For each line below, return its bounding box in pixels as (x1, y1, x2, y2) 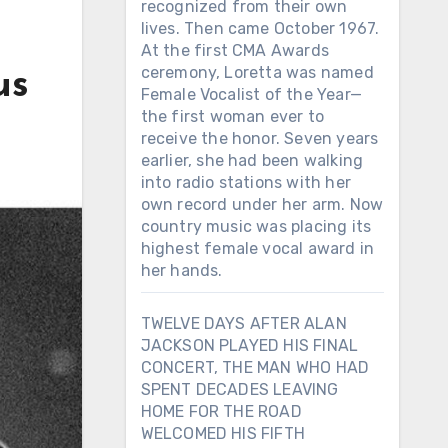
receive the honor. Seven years (140, 129, 379, 148)
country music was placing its (140, 217, 372, 236)
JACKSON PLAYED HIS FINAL (140, 336, 359, 355)
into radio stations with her (140, 173, 352, 192)
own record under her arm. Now (140, 195, 384, 214)
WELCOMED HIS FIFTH (140, 424, 306, 443)
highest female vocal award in (140, 239, 375, 258)
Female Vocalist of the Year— (140, 85, 363, 104)
